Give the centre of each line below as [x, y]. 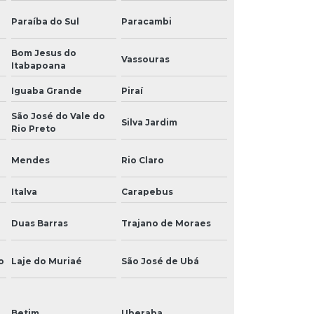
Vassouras [146, 59]
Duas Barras [39, 223]
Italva [24, 191]
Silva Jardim [150, 122]
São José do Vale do [58, 116]
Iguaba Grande [46, 90]
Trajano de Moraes [166, 223]
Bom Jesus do [43, 53]
